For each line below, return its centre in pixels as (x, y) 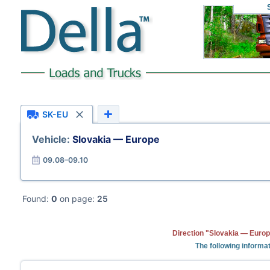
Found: (36, 199)
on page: (77, 199)
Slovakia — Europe (116, 139)
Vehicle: (52, 139)
